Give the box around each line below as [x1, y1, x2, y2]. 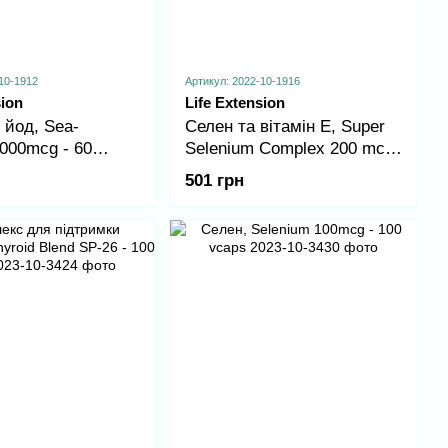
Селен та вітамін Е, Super [184, 116, 385, 136]
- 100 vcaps [184, 160, 273, 180]
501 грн [184, 170, 244, 190]
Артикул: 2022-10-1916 [184, 74, 300, 87]
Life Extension [184, 93, 285, 111]
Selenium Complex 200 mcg [184, 138, 394, 158]
